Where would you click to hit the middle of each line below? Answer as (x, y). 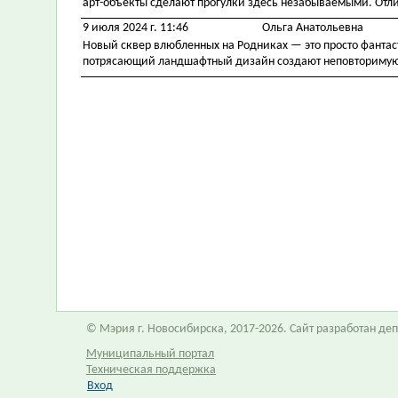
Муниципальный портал (150, 354)
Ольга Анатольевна (313, 28)
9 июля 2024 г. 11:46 (135, 28)
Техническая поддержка (151, 370)
